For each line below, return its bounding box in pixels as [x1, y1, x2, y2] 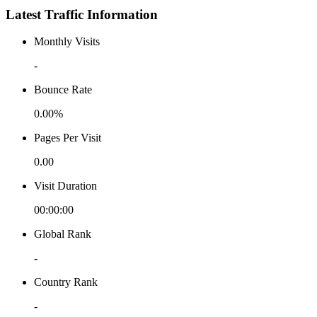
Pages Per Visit [34, 132, 101, 144]
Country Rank [34, 276, 98, 289]
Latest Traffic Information [6, 6, 158, 22]
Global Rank [34, 228, 91, 241]
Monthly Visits [34, 35, 100, 48]
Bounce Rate [34, 83, 92, 96]
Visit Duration [34, 180, 97, 192]
